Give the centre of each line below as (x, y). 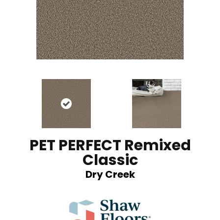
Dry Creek (110, 174)
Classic (110, 160)
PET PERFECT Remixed (110, 145)
